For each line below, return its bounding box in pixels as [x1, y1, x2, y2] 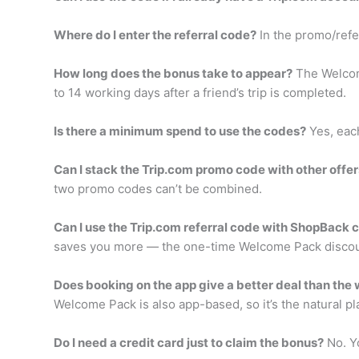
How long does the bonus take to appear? [53, 65, 292, 81]
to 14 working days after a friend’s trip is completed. [53, 84, 346, 100]
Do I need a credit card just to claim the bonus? [53, 334, 324, 350]
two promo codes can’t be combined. [53, 180, 262, 196]
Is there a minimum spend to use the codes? [53, 123, 306, 139]
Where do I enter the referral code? [53, 26, 256, 42]
